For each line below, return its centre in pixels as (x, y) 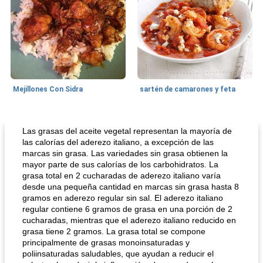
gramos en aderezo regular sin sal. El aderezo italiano (123, 198)
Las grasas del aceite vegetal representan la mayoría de (127, 131)
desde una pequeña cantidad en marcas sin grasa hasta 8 (131, 187)
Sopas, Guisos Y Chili (44, 122)
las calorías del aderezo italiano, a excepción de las (118, 142)
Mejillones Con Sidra (48, 89)
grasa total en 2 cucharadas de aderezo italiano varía (122, 176)
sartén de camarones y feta (188, 89)
